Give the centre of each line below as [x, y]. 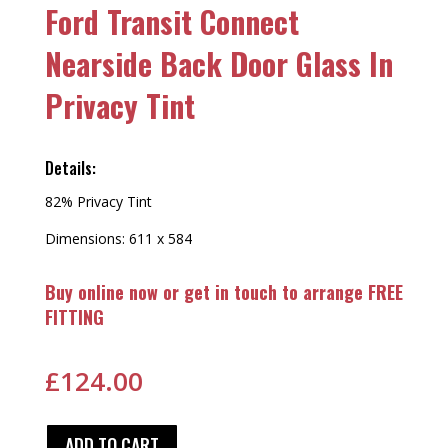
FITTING [74, 317]
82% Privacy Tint [98, 201]
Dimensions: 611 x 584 [118, 238]
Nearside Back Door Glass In [218, 63]
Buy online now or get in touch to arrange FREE [223, 292]
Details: [70, 168]
